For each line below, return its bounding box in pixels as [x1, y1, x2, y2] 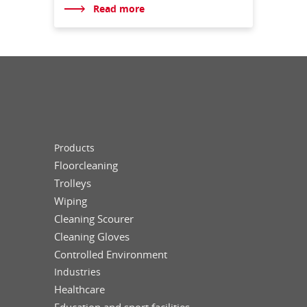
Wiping [54, 194, 87, 208]
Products [54, 141, 95, 155]
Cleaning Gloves [54, 230, 130, 244]
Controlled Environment [54, 247, 167, 262]
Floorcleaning [54, 158, 118, 173]
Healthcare [54, 282, 105, 297]
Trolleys [54, 176, 91, 191]
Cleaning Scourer [54, 212, 134, 226]
